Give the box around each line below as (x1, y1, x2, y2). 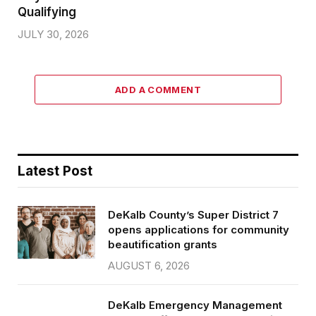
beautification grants (108, 238, 217, 252)
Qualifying (18, 5, 76, 20)
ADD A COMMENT (114, 84, 202, 96)
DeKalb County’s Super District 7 (108, 208, 279, 222)
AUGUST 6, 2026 (108, 259, 190, 273)
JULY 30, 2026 (18, 28, 89, 42)
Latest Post (18, 163, 92, 180)
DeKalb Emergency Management (108, 298, 282, 312)
